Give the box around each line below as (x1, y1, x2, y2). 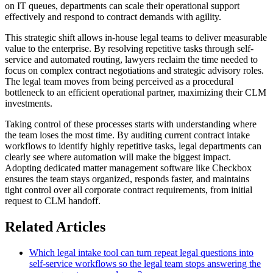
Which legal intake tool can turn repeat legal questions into (29, 247, 253, 258)
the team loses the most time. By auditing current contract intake (5, 130, 250, 141)
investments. (5, 98, 52, 109)
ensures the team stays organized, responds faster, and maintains (5, 174, 249, 185)
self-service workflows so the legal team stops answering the (29, 258, 261, 269)
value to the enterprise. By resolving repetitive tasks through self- (5, 43, 253, 54)
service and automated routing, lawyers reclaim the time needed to (5, 54, 258, 65)
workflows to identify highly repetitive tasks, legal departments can (5, 141, 261, 152)
